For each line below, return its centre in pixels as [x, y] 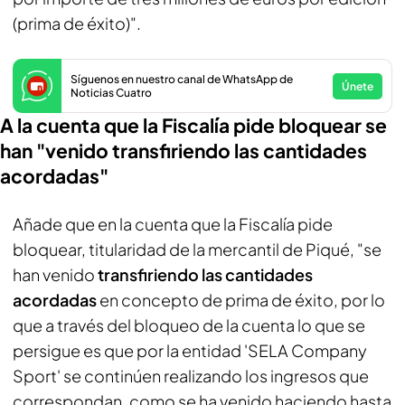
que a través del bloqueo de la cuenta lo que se [189, 325]
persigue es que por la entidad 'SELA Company [190, 350]
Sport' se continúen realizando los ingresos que [191, 376]
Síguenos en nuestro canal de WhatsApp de [182, 79]
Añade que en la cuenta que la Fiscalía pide [173, 224]
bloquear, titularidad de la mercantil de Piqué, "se [197, 249]
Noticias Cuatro [111, 93]
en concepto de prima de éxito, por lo [241, 300]
